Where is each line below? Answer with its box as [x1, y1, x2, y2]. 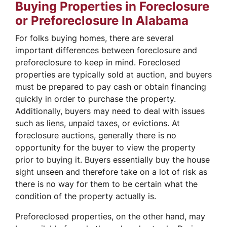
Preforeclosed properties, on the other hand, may [15, 211, 205, 221]
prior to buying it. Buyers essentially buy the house [15, 154, 210, 165]
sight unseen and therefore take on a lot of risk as [15, 166, 207, 177]
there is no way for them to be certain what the [15, 178, 198, 189]
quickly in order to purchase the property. [15, 93, 176, 104]
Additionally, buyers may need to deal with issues [15, 105, 205, 116]
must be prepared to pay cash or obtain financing [15, 81, 206, 92]
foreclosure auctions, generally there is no [15, 130, 176, 140]
